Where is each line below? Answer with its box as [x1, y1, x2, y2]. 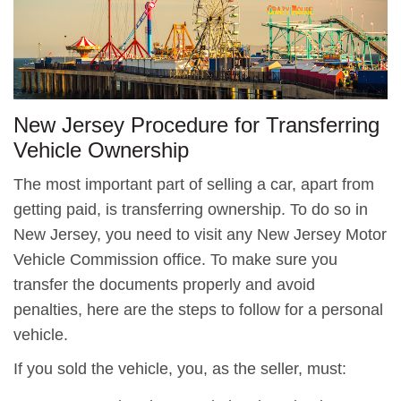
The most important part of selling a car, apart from [13, 175, 374, 194]
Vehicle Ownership [13, 138, 189, 163]
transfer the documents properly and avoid [13, 276, 315, 294]
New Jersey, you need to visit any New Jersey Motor [13, 226, 387, 244]
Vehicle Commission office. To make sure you [13, 251, 337, 269]
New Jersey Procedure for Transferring [13, 113, 380, 138]
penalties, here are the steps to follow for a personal [13, 301, 383, 320]
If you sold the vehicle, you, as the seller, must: [13, 360, 346, 379]
